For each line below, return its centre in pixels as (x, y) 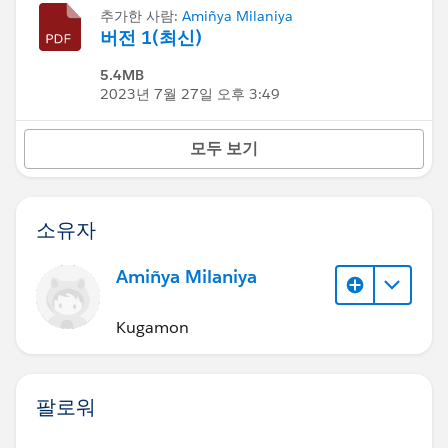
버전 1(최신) (151, 37)
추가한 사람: (141, 16)
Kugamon (152, 327)
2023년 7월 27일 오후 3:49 (190, 94)
